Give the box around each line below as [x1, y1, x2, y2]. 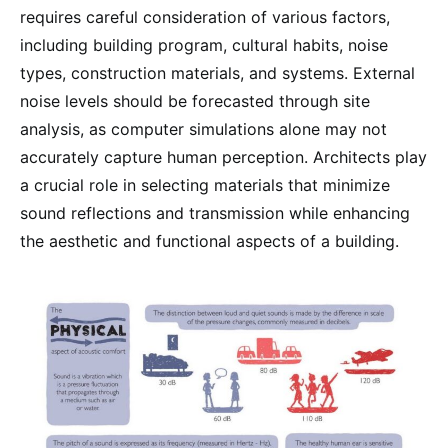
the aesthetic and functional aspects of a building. [20, 230, 399, 251]
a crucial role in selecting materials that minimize [20, 174, 390, 195]
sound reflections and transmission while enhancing [20, 202, 410, 223]
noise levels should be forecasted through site [20, 90, 370, 111]
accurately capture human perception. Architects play [20, 146, 427, 167]
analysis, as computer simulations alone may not [20, 118, 387, 139]
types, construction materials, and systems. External [20, 62, 415, 83]
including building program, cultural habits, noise [20, 34, 388, 55]
